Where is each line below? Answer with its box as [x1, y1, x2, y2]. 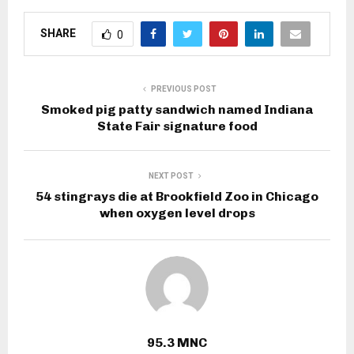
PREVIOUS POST [150, 85, 217, 94]
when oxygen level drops [99, 205, 255, 221]
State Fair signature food [96, 119, 258, 134]
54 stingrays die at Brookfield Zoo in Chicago [36, 189, 318, 205]
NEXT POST [148, 171, 194, 181]
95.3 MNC [147, 335, 207, 351]
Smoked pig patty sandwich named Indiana [41, 102, 313, 118]
